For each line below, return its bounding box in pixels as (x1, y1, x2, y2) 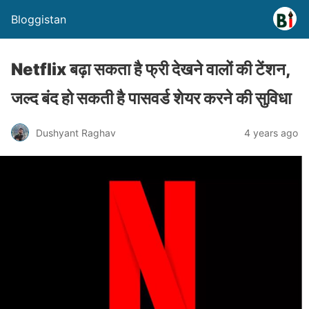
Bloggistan (11, 12, 66, 26)
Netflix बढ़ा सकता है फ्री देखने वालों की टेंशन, (11, 59, 290, 79)
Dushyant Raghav (36, 126, 116, 139)
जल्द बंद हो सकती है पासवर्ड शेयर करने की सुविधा (11, 88, 291, 108)
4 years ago (244, 126, 298, 139)
